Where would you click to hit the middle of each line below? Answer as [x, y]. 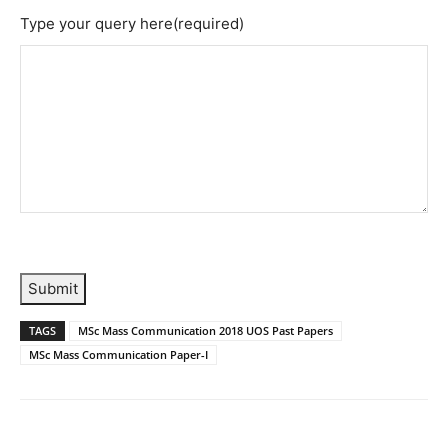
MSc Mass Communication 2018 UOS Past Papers [205, 331]
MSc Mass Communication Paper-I [118, 355]
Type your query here [96, 24]
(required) [208, 24]
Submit [53, 289]
